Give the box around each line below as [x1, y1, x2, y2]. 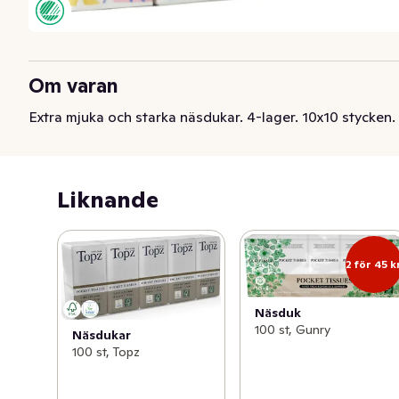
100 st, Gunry [255, 322, 331, 338]
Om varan [28, 73, 118, 98]
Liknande [57, 185, 159, 214]
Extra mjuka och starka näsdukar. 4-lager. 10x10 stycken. [28, 108, 395, 126]
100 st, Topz [72, 343, 140, 360]
